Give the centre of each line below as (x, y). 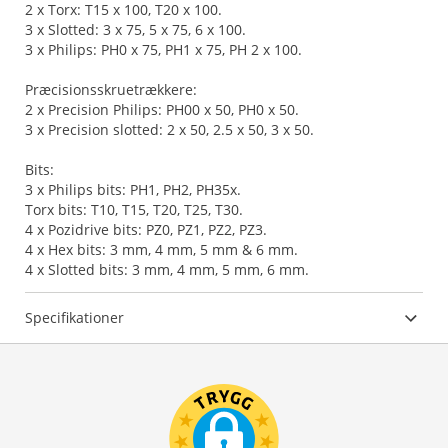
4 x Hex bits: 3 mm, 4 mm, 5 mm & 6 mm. (161, 249)
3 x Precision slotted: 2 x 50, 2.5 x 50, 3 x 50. (169, 129)
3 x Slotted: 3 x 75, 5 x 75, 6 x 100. (135, 29)
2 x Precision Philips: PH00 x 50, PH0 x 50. (162, 109)
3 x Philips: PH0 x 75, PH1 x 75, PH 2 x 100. (163, 49)
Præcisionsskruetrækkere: (111, 89)
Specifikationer (74, 317)
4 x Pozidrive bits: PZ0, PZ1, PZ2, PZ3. (146, 229)
